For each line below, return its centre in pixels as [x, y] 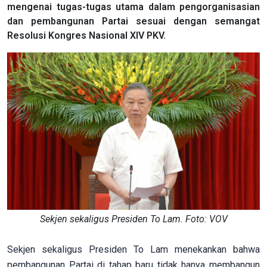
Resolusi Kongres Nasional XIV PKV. [86, 35]
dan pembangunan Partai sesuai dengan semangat [133, 21]
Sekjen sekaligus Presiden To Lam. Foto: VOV [133, 219]
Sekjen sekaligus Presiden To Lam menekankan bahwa [133, 249]
